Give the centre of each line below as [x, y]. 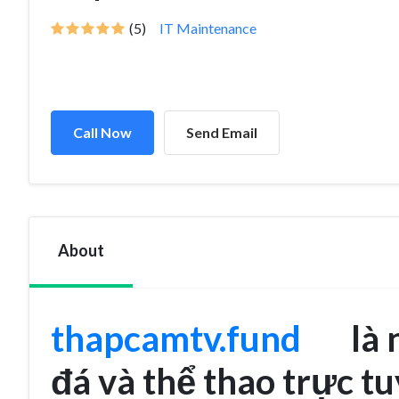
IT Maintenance [208, 28]
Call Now [102, 132]
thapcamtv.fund [176, 338]
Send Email [222, 132]
